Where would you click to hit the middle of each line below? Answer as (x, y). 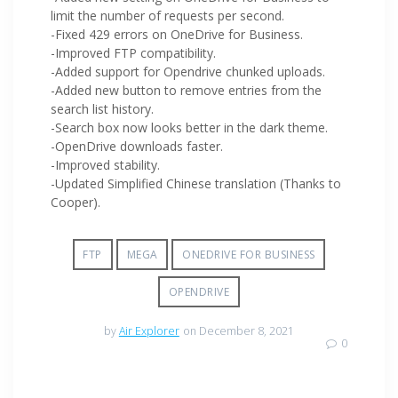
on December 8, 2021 (239, 331)
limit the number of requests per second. (167, 16)
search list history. (102, 109)
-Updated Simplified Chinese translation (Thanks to (196, 184)
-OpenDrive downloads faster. (137, 147)
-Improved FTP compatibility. (133, 53)
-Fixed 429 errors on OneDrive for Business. (177, 35)
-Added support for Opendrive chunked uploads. (188, 72)
